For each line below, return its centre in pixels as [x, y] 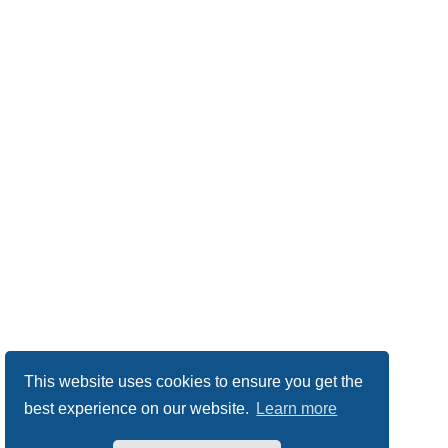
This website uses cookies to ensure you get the [194, 381]
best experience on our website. [139, 409]
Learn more [297, 409]
